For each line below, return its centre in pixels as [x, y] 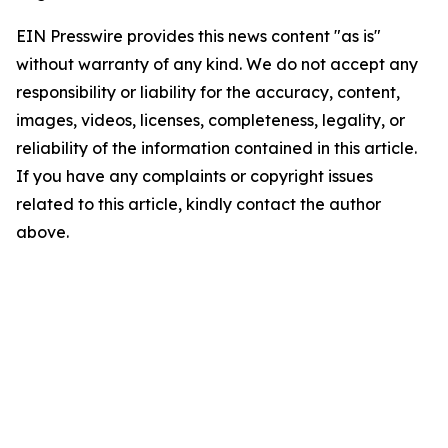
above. [42, 232]
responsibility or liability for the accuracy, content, [208, 92]
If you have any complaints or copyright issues [194, 176]
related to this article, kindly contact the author [198, 204]
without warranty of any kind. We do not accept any [217, 64]
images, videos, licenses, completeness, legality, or [210, 120]
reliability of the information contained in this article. [216, 148]
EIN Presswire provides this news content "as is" [198, 36]
